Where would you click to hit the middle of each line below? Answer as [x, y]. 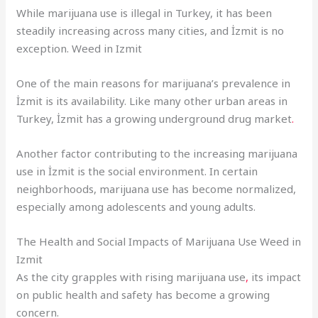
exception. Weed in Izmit [79, 48]
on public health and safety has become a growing [143, 294]
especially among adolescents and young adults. [136, 206]
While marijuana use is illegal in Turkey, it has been [144, 12]
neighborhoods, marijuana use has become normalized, [157, 188]
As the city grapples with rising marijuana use [131, 276]
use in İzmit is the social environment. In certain [137, 171]
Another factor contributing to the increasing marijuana [157, 153]
